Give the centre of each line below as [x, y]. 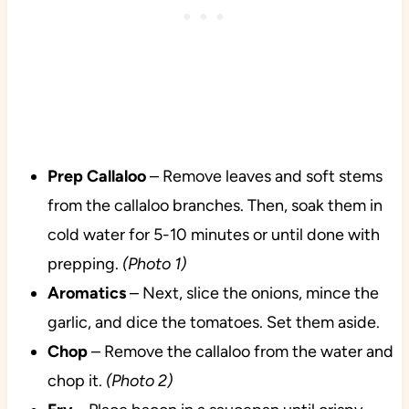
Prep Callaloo [96, 177]
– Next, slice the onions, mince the [254, 294]
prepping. [84, 264]
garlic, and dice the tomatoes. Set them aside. [213, 323]
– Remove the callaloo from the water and [240, 352]
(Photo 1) [154, 264]
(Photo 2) [139, 381]
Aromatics [88, 294]
